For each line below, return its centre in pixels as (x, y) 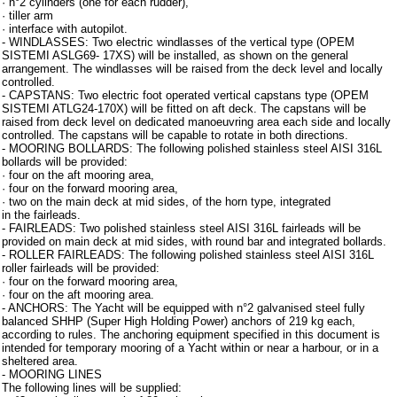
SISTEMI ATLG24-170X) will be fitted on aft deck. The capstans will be (184, 109)
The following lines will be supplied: (92, 388)
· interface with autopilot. (65, 29)
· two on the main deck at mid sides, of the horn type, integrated (166, 202)
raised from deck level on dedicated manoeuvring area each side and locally (196, 122)
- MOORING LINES (52, 374)
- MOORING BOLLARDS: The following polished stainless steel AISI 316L (192, 148)
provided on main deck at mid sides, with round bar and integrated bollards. (194, 241)
